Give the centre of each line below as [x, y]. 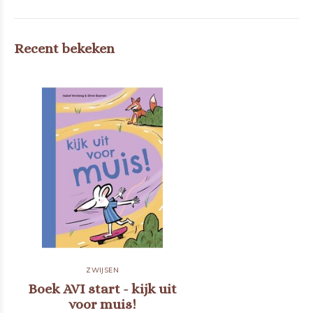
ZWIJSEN [103, 270]
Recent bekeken [64, 49]
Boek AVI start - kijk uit [103, 289]
